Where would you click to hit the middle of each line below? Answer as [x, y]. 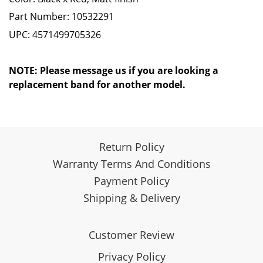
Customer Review [131, 235]
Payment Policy [131, 181]
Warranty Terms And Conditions [131, 164]
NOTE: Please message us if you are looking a [114, 71]
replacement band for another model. [97, 85]
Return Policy [131, 147]
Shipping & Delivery [131, 198]
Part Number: [40, 17]
